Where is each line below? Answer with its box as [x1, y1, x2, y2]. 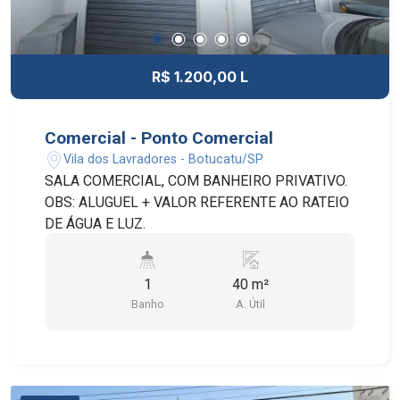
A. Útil [236, 296, 266, 311]
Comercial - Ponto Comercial [45, 127, 274, 148]
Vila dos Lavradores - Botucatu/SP [63, 152, 264, 168]
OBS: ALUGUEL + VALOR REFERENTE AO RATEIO [45, 193, 350, 211]
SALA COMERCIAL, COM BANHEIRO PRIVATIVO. [45, 171, 348, 189]
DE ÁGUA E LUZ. [45, 214, 146, 232]
